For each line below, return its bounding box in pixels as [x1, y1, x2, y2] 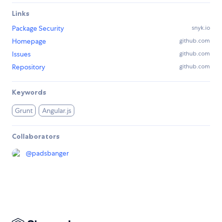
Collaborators [12, 131, 59, 141]
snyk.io [192, 23, 210, 32]
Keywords [12, 87, 46, 97]
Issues [12, 49, 31, 58]
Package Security [12, 23, 64, 33]
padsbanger [32, 148, 69, 158]
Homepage [12, 36, 46, 46]
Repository [12, 62, 45, 71]
